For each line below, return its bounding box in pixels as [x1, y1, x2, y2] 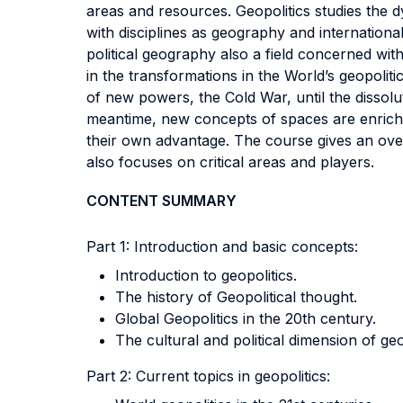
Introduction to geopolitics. [115, 266, 297, 284]
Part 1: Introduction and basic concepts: [86, 237, 358, 255]
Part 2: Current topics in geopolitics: [86, 367, 330, 385]
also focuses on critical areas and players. [86, 153, 374, 171]
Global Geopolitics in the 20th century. [115, 309, 376, 327]
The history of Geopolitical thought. [115, 288, 357, 306]
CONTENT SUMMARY [86, 192, 237, 210]
